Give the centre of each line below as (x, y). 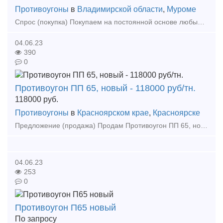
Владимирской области (120, 9)
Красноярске (176, 112)
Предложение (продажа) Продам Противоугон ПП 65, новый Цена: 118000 (204, 125)
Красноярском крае (113, 112)
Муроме (181, 9)
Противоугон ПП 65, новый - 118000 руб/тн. (105, 88)
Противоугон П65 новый (65, 207)
